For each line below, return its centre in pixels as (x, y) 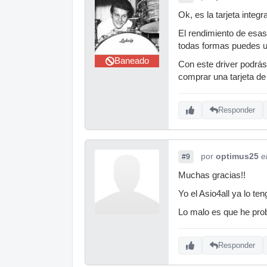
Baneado (131, 60)
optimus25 (237, 156)
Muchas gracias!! (212, 175)
